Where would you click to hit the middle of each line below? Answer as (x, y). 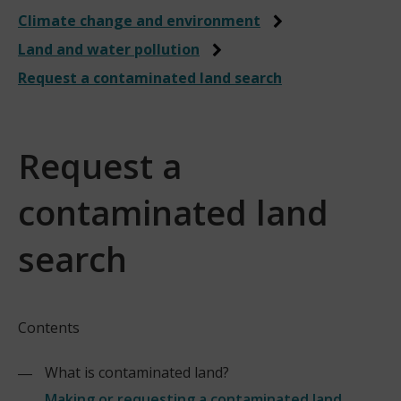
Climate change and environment (139, 21)
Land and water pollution (109, 49)
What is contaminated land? (137, 372)
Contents (49, 328)
